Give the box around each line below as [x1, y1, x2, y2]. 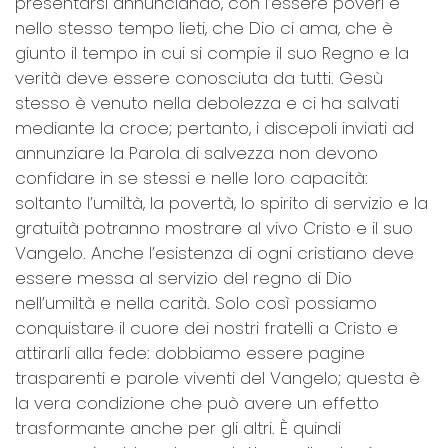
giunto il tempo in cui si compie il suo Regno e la [15, 40, 409, 65]
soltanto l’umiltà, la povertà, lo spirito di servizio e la [15, 190, 428, 215]
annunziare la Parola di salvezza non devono [15, 140, 378, 165]
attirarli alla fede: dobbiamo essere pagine [15, 340, 365, 365]
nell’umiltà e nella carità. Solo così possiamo [15, 290, 377, 315]
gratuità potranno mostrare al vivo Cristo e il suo [15, 215, 413, 240]
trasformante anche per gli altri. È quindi [15, 415, 341, 440]
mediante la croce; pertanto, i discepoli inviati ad [15, 115, 414, 140]
